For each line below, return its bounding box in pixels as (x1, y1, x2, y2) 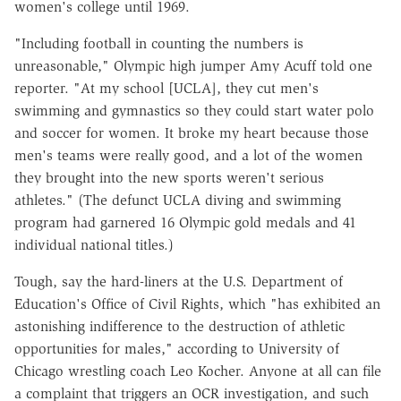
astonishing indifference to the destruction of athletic (14, 317, 345, 335)
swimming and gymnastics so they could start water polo (14, 101, 374, 119)
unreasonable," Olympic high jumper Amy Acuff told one (14, 56, 372, 74)
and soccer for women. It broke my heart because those (14, 124, 369, 141)
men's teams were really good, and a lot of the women (14, 146, 363, 164)
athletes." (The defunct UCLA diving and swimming (14, 191, 341, 209)
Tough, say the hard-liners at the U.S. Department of (14, 272, 343, 290)
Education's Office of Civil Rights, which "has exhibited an (14, 294, 380, 312)
